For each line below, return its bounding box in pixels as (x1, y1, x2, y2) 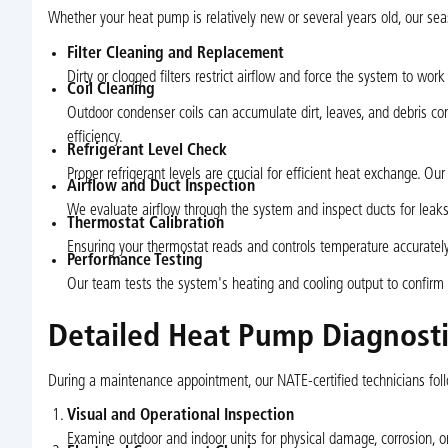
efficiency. (66, 130, 123, 147)
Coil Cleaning (66, 82, 155, 99)
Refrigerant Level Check (66, 142, 227, 159)
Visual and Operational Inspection (66, 408, 294, 425)
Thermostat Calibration (66, 216, 224, 233)
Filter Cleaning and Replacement (66, 45, 284, 62)
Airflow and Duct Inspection (66, 179, 255, 196)
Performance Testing (66, 252, 203, 269)
